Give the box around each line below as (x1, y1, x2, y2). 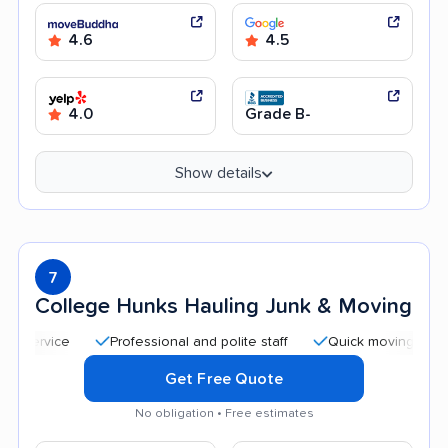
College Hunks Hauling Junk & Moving (35, 295, 412, 318)
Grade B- (245, 105, 311, 122)
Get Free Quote (164, 370, 284, 387)
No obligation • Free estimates (134, 406, 314, 420)
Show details (175, 164, 262, 181)
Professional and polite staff (64, 334, 242, 349)
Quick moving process (282, 334, 423, 349)
